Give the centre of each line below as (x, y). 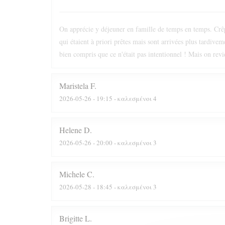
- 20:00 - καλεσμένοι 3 (124, 142)
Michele (72, 174)
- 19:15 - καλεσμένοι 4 (124, 98)
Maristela (74, 86)
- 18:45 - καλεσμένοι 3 (124, 187)
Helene (71, 130)
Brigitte (71, 218)
